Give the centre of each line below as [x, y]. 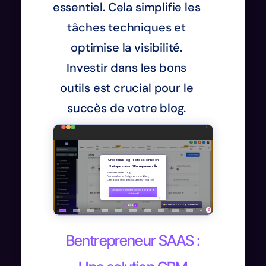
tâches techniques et [126, 27]
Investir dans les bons [127, 67]
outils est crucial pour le [126, 88]
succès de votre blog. [127, 108]
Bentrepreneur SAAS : [133, 240]
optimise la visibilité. [127, 47]
